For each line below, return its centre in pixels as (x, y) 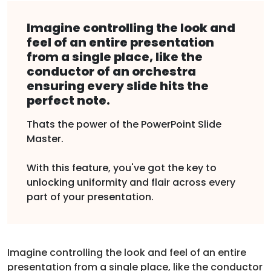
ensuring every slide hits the (118, 86)
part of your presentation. (90, 197)
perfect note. (68, 100)
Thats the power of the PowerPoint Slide (124, 124)
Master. (45, 139)
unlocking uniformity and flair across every (131, 182)
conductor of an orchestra (111, 71)
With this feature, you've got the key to (122, 168)
